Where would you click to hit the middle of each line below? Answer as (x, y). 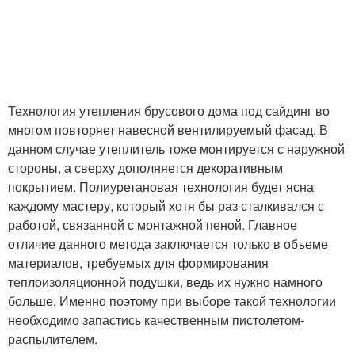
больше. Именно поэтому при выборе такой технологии (172, 301)
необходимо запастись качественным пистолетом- (156, 320)
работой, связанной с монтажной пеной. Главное (153, 225)
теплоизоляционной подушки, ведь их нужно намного (165, 282)
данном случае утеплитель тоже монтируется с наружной (176, 149)
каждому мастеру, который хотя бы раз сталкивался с (166, 206)
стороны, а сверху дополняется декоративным (145, 168)
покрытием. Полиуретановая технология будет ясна (161, 187)
